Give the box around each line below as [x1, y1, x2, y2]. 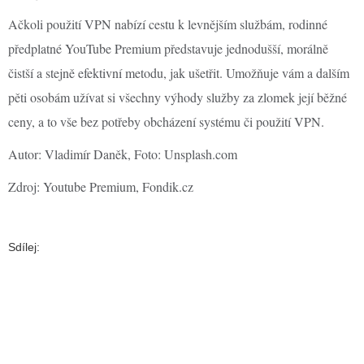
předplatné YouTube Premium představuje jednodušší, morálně [8, 40, 328, 57]
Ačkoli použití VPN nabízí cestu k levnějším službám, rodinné [8, 15, 327, 32]
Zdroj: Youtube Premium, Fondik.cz [8, 178, 193, 195]
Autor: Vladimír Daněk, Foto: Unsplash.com [8, 145, 237, 162]
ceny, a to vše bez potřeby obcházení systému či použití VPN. [8, 113, 324, 130]
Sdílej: [8, 240, 43, 253]
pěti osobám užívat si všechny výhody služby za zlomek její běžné [8, 89, 347, 106]
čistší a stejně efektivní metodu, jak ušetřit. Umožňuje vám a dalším [8, 64, 349, 81]
